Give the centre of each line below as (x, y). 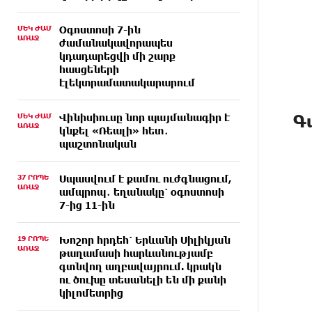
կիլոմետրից (91, 293)
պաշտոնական (98, 144)
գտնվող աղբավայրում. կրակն (140, 266)
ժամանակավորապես (116, 43)
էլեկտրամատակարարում (127, 83)
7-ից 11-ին (87, 205)
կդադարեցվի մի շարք (117, 56)
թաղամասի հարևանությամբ (136, 253)
